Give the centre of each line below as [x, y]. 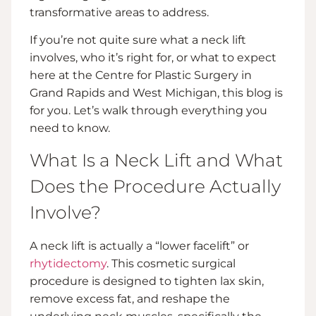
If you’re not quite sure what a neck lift [138, 40]
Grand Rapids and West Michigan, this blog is [156, 93]
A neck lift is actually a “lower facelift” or [139, 245]
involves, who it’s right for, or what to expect [153, 58]
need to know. [70, 128]
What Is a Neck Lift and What [156, 160]
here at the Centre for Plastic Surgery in [141, 75]
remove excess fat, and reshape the [130, 298]
